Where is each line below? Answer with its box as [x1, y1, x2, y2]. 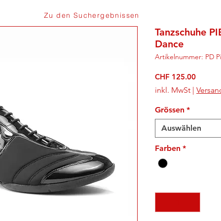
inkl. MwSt [155, 85, 190, 95]
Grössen [155, 105, 184, 114]
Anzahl [155, 179, 180, 188]
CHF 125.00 [155, 72, 196, 81]
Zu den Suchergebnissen [44, 11, 140, 20]
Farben [155, 144, 181, 153]
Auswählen [161, 123, 201, 133]
